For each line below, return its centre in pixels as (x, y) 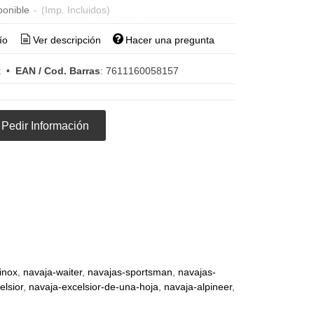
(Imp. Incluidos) (75, 10)
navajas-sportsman (130, 272)
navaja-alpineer (198, 287)
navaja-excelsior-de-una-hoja (93, 287)
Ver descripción (67, 40)
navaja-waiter (52, 272)
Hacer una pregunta (170, 40)
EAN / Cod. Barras (57, 70)
